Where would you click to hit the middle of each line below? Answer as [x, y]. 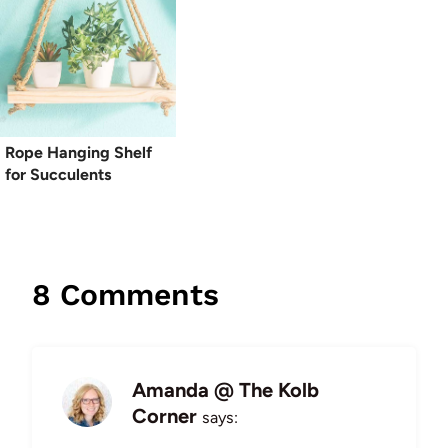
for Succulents [58, 174]
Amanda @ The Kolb [225, 389]
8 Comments [125, 294]
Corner [164, 415]
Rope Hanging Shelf [78, 152]
